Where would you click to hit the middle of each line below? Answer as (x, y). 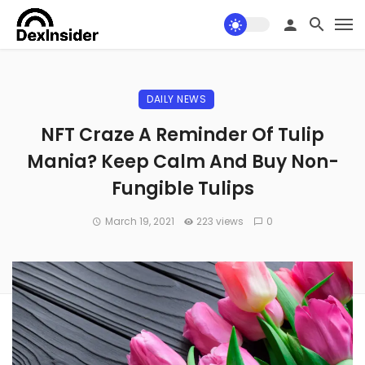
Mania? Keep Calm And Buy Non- (182, 162)
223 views (220, 221)
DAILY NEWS (176, 99)
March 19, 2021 (139, 221)
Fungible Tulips (182, 189)
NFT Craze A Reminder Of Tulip (182, 135)
